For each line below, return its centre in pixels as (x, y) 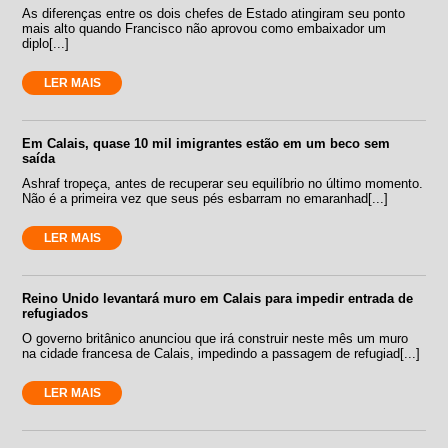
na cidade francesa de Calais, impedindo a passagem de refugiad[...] (221, 353)
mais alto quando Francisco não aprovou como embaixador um (204, 28)
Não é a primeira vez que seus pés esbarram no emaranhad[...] (205, 198)
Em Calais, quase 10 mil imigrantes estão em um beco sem (206, 143)
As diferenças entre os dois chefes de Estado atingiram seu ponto (214, 13)
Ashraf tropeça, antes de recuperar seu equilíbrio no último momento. (223, 183)
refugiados (55, 313)
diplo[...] (46, 43)
